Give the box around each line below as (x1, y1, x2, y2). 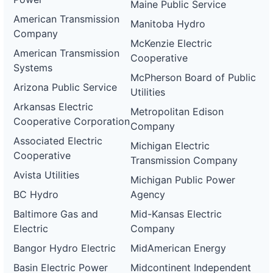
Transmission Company (130, 154, 238, 166)
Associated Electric (13, 135, 102, 147)
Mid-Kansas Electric (130, 208, 222, 220)
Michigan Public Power (130, 174, 236, 186)
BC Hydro (13, 188, 58, 200)
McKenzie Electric (130, 37, 213, 49)
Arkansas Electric (13, 101, 93, 113)
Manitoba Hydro (130, 18, 206, 30)
